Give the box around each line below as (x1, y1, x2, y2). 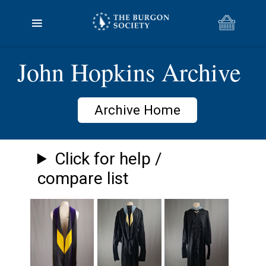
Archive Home (94, 102, 180, 118)
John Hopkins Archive (17, 55, 241, 89)
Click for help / (55, 148, 163, 169)
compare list (37, 168, 129, 188)
